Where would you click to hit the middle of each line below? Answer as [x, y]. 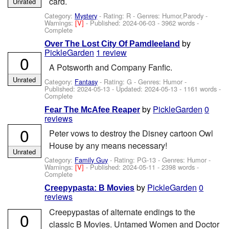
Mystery [86, 15]
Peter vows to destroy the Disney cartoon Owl [131, 133]
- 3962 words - [177, 22]
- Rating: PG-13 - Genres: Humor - [159, 159]
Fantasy [86, 81]
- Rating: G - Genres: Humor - [142, 81]
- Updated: [128, 88]
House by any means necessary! [108, 146]
